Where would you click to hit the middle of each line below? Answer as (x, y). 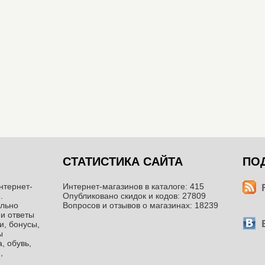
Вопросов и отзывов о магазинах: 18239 (141, 205)
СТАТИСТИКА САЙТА (123, 161)
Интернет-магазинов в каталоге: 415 (134, 186)
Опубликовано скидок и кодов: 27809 (135, 196)
